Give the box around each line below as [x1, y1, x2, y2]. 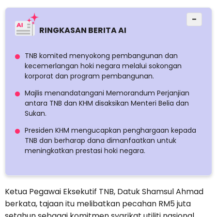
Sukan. [25, 108, 46, 119]
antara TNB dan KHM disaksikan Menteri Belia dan [25, 98, 189, 108]
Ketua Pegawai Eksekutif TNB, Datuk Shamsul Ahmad [5, 186, 203, 198]
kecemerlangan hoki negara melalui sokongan [25, 61, 182, 71]
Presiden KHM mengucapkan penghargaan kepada [25, 125, 196, 136]
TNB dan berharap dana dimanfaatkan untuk [25, 136, 176, 146]
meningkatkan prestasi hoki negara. [25, 146, 145, 156]
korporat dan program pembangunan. [25, 71, 154, 81]
